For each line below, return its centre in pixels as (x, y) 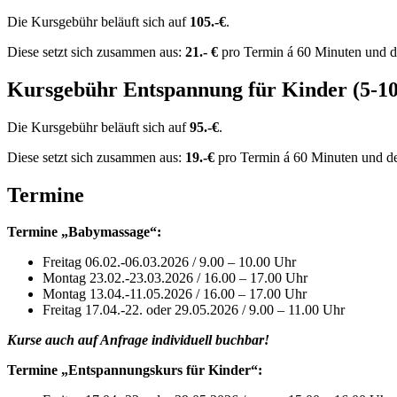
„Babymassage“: (111, 232)
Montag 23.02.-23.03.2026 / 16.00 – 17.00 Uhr (175, 278)
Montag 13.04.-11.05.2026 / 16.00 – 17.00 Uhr (175, 294)
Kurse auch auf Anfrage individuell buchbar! (138, 340)
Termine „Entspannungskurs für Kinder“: (135, 370)
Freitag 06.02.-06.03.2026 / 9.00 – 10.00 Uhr (169, 262)
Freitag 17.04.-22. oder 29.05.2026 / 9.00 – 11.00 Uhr (194, 310)
